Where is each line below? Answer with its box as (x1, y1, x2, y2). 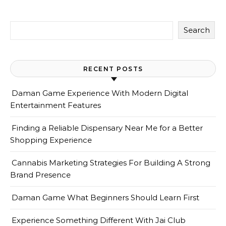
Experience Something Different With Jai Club (12, 215, 186, 225)
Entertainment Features (10, 100, 101, 110)
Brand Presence (10, 170, 71, 180)
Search (183, 25, 210, 35)
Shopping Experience (10, 135, 92, 145)
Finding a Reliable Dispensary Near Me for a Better (12, 123, 203, 133)
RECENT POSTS (83, 65, 143, 73)
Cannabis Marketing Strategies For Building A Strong (12, 158, 210, 167)
